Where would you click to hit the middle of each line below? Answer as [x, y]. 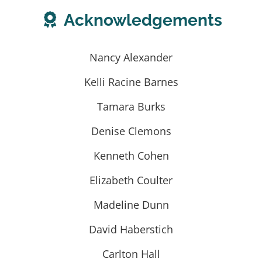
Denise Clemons [131, 131]
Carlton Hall [131, 254]
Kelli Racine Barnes [131, 82]
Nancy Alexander [131, 57]
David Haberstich [131, 229]
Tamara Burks [131, 106]
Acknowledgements [141, 20]
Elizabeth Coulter [131, 180]
